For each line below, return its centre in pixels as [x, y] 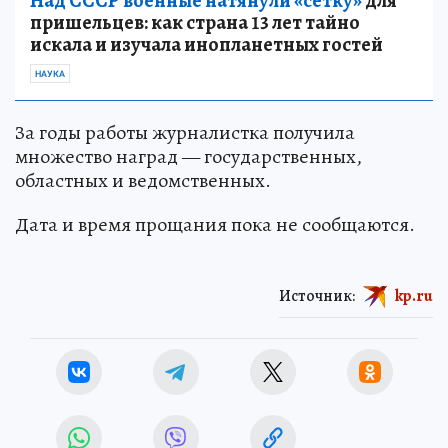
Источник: [317, 295]
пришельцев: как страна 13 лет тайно [195, 23]
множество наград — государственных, [188, 157]
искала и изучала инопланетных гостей [206, 45]
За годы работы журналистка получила [185, 133]
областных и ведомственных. [143, 181]
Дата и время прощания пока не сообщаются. [215, 225]
